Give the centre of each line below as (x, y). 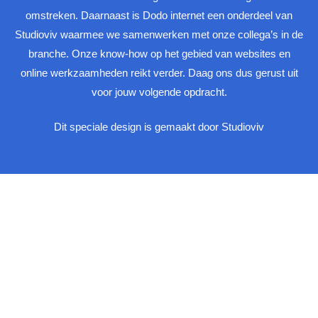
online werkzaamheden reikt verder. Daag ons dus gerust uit (159, 72)
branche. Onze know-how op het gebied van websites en (159, 53)
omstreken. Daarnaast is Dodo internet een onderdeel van (159, 15)
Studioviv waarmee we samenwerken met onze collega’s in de (159, 34)
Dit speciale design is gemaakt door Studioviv (159, 127)
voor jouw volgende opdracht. (159, 92)
